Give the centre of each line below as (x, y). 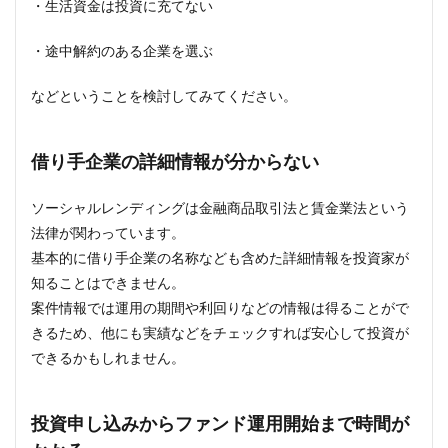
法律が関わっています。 (108, 232)
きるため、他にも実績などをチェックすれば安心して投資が (220, 332)
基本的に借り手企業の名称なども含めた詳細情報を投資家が (220, 257)
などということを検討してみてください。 (164, 95)
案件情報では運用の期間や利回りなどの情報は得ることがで (220, 307)
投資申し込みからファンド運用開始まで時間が (220, 423)
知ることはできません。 (108, 282)
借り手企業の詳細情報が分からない (175, 161)
